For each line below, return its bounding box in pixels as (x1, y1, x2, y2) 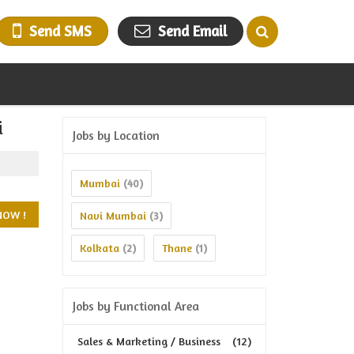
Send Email (158, 22, 227, 40)
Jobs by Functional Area (73, 299, 199, 314)
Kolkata (80, 241, 119, 254)
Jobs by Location (73, 128, 160, 143)
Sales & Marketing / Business (77, 334, 220, 348)
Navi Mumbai (80, 209, 146, 222)
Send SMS (29, 22, 92, 40)
